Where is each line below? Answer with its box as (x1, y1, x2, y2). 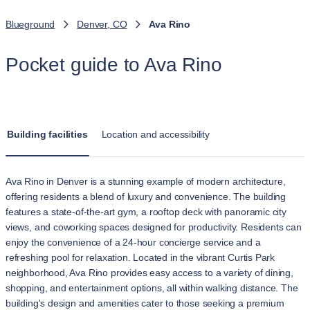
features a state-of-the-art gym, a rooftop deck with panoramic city (6, 206, 286, 217)
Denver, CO (77, 19, 127, 30)
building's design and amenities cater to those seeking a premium (6, 298, 284, 309)
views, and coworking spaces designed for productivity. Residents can (6, 221, 302, 232)
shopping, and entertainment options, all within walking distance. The (6, 282, 298, 293)
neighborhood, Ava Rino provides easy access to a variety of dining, (6, 267, 293, 278)
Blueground (6, 19, 55, 30)
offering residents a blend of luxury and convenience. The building (6, 191, 286, 202)
